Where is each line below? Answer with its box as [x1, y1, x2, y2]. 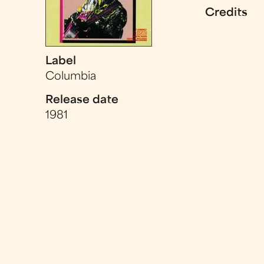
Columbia [45, 71, 97, 82]
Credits [205, 8, 248, 18]
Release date [45, 95, 119, 105]
